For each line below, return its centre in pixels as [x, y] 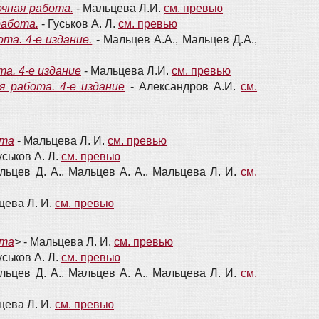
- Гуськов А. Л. [78, 24]
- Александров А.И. [183, 87]
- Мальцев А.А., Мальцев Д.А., [175, 40]
